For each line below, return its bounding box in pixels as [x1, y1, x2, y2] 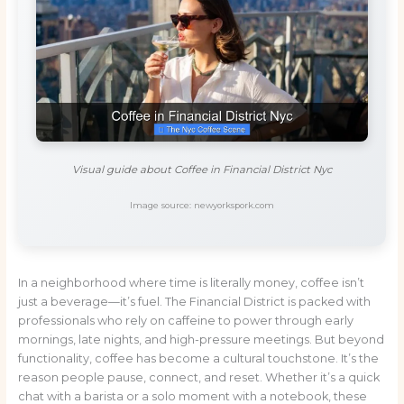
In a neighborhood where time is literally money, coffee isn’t [17, 276, 364, 290]
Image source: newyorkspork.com [130, 200, 274, 211]
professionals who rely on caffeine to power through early [17, 314, 353, 328]
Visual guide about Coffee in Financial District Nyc [72, 162, 332, 176]
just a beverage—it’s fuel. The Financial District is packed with [17, 295, 371, 309]
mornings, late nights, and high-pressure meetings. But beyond [17, 333, 384, 347]
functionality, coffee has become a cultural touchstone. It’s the [17, 352, 379, 366]
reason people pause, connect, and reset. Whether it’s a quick [17, 371, 380, 385]
